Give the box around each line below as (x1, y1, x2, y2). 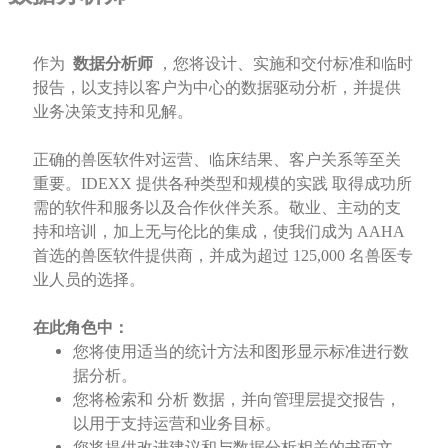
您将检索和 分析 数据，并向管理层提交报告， (72, 391, 401, 409)
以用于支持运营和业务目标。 (72, 415, 281, 433)
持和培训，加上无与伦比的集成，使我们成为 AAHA (32, 223, 404, 241)
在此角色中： (32, 319, 129, 337)
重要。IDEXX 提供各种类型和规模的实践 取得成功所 (32, 175, 412, 193)
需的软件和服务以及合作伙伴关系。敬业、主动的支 (32, 199, 401, 217)
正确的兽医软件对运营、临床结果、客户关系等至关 (32, 151, 401, 169)
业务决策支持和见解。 (32, 103, 193, 121)
